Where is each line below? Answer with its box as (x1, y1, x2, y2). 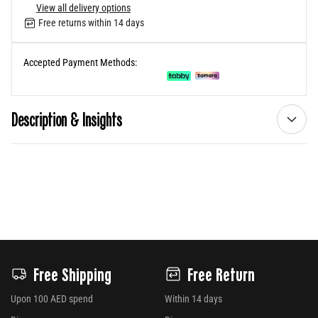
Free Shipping (33, 263, 111, 285)
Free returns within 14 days (36, 17, 144, 29)
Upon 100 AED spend (11, 293, 93, 305)
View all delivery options (36, 2, 131, 14)
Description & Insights (11, 108, 122, 131)
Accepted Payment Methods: (23, 57, 137, 69)
